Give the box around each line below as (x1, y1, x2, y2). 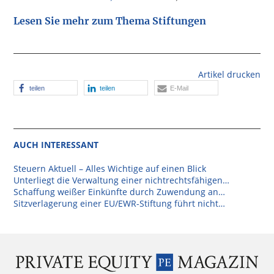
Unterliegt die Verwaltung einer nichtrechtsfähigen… (13, 174, 230, 187)
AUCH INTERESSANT (13, 139, 99, 151)
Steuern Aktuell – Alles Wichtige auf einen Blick (13, 163, 207, 175)
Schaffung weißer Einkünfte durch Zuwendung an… (13, 186, 226, 198)
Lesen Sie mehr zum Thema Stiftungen (13, 15, 207, 28)
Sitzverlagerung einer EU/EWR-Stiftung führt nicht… (13, 198, 226, 210)
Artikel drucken (198, 68, 261, 81)
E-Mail (170, 84, 189, 92)
